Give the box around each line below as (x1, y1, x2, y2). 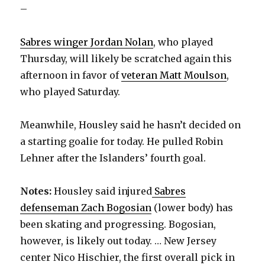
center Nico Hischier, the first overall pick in (20, 251, 235, 263)
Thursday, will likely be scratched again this (20, 52, 232, 64)
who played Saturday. (20, 85, 121, 98)
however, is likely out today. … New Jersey (20, 234, 217, 247)
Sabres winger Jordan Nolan (20, 35, 154, 48)
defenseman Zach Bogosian (20, 201, 152, 214)
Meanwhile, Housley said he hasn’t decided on (20, 118, 241, 131)
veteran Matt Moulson (121, 69, 227, 81)
